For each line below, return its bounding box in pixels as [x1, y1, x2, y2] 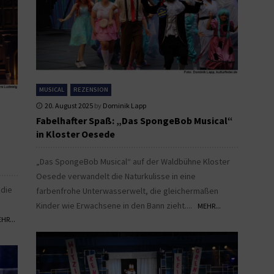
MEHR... [198, 201, 221, 210]
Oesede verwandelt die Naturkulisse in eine [36, 170, 196, 182]
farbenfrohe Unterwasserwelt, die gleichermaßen [36, 185, 218, 196]
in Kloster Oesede [36, 127, 115, 140]
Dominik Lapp [103, 100, 146, 110]
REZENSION [73, 85, 108, 94]
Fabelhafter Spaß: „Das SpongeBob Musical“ [36, 114, 233, 127]
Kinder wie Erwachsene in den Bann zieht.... [36, 199, 198, 211]
